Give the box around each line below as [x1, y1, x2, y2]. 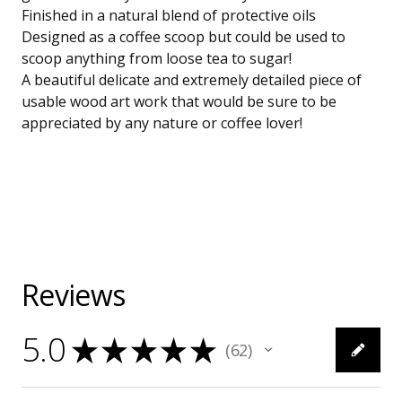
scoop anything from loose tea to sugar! [22, 48, 292, 69]
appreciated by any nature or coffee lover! [22, 113, 302, 134]
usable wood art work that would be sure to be [22, 92, 336, 112]
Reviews [22, 275, 126, 315]
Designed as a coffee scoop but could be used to [22, 27, 345, 48]
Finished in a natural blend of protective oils [22, 5, 316, 26]
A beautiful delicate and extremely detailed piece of [22, 70, 362, 91]
